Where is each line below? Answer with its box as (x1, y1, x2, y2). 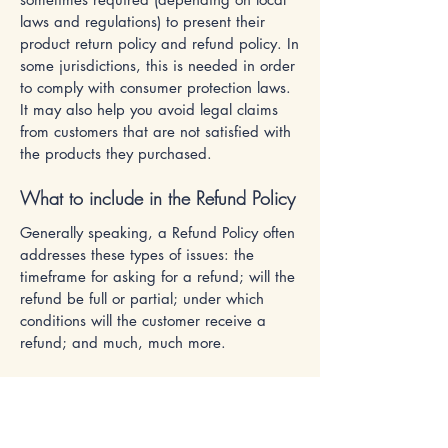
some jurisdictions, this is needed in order (20, 56, 295, 75)
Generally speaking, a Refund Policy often (20, 223, 295, 242)
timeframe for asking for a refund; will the (20, 267, 295, 286)
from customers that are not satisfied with (20, 122, 291, 141)
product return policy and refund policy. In (20, 34, 299, 53)
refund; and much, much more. (20, 333, 226, 352)
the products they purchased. (20, 144, 212, 163)
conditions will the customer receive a (20, 311, 266, 330)
